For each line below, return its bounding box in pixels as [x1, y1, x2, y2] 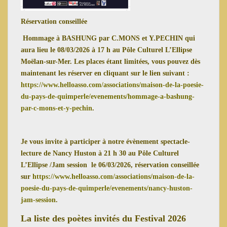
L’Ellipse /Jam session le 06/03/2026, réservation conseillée [21, 161, 199, 169]
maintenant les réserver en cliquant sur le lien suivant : [21, 69, 190, 77]
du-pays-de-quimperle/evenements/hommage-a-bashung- [21, 92, 195, 100]
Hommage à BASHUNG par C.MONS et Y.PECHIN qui [21, 34, 195, 42]
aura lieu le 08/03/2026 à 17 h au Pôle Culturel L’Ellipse [21, 46, 192, 54]
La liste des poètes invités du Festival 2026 [21, 213, 186, 223]
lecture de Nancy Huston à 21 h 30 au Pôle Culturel [21, 149, 179, 157]
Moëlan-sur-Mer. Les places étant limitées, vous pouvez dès [21, 57, 200, 65]
